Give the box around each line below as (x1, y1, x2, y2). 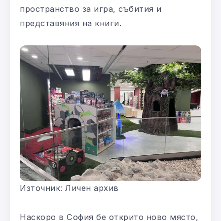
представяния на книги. (20, 18, 121, 29)
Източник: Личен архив (20, 183, 119, 193)
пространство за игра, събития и (20, 4, 162, 14)
